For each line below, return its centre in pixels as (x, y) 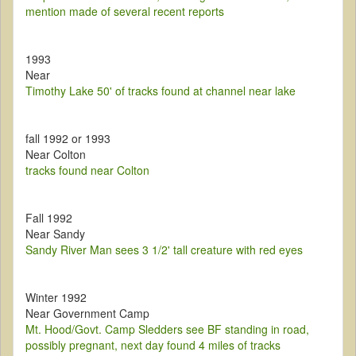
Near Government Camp (87, 313)
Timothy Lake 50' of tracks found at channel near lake (161, 91)
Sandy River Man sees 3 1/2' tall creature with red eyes (164, 250)
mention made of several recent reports (125, 12)
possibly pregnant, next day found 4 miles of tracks (153, 345)
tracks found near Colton (87, 170)
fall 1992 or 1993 (68, 139)
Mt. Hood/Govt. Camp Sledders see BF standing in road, (167, 329)
